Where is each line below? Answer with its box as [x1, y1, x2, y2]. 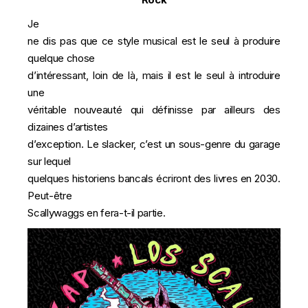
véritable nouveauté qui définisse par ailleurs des [27, 103, 280, 116]
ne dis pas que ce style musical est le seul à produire [27, 34, 280, 47]
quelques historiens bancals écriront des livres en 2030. [27, 172, 280, 185]
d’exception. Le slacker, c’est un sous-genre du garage [27, 137, 280, 151]
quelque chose [27, 52, 95, 65]
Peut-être [27, 189, 72, 202]
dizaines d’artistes [27, 120, 108, 133]
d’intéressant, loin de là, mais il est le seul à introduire [27, 69, 280, 82]
